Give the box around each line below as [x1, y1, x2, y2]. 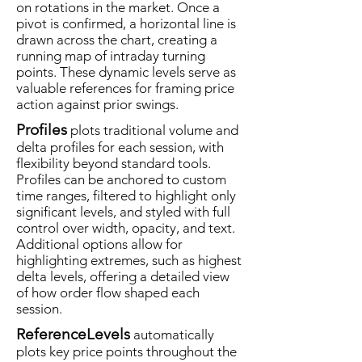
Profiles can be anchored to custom [16, 171, 226, 187]
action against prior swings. [16, 96, 179, 112]
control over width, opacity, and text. [16, 220, 235, 236]
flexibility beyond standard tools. [16, 155, 211, 171]
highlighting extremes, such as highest [16, 252, 242, 268]
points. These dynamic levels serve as [16, 64, 236, 80]
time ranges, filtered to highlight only [16, 187, 236, 204]
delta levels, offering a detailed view [16, 268, 229, 284]
